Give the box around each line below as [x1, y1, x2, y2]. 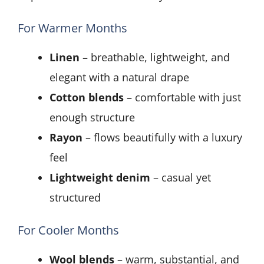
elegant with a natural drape [49, 70, 189, 85]
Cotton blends [49, 90, 124, 105]
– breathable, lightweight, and [80, 50, 230, 65]
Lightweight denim [49, 170, 150, 185]
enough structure [49, 110, 135, 125]
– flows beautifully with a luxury [82, 130, 242, 145]
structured [49, 190, 101, 205]
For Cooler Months [18, 222, 119, 239]
